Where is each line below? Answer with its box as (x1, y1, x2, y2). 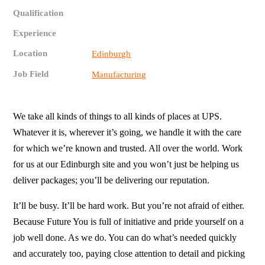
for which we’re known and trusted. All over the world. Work (13, 143, 243, 154)
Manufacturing (92, 70, 147, 80)
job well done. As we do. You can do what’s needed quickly (13, 232, 237, 243)
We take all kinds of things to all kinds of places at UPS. (13, 111, 222, 122)
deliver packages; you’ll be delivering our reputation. (13, 175, 210, 186)
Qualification (13, 8, 64, 18)
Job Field (13, 69, 49, 79)
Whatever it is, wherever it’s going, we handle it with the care (13, 127, 242, 138)
